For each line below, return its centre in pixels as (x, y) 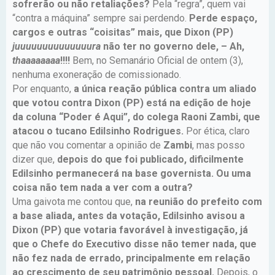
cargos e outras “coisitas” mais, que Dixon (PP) (123, 32)
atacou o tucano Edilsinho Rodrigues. (99, 131)
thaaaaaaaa (36, 60)
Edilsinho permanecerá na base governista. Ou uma (132, 173)
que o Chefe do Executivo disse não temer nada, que (134, 244)
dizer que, (35, 159)
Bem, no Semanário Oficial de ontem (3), (157, 60)
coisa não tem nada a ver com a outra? (103, 187)
